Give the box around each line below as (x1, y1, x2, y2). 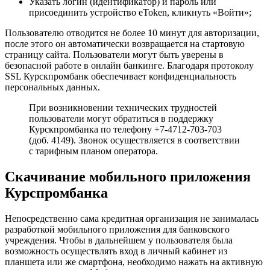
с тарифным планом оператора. (29, 146, 158, 157)
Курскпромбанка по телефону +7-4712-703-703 (29, 124, 222, 135)
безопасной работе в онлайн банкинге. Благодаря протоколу (5, 60, 254, 71)
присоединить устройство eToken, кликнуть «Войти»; (29, 7, 251, 18)
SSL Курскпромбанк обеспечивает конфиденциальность (5, 71, 236, 82)
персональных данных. (5, 82, 100, 93)
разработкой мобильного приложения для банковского (5, 224, 230, 234)
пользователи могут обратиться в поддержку (29, 113, 213, 124)
